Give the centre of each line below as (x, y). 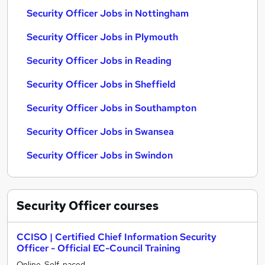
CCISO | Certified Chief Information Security (117, 237)
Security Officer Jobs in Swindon (100, 155)
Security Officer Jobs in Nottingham (108, 13)
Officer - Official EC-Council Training (98, 248)
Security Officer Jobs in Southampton (112, 108)
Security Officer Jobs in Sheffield (101, 84)
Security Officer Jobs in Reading (99, 61)
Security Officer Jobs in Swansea (100, 132)
